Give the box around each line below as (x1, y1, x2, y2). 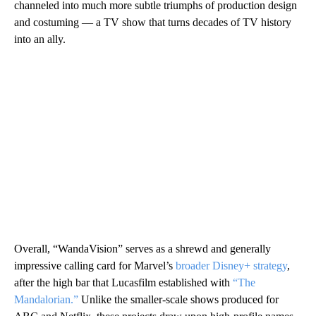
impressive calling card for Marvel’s (14, 259, 176, 272)
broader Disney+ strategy (176, 259, 287, 272)
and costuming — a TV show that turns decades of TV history (14, 16, 291, 28)
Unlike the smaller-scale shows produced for (78, 293, 279, 305)
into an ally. (14, 32, 66, 45)
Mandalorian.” (14, 293, 78, 305)
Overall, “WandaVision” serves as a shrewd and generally (14, 242, 271, 255)
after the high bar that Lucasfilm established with (14, 276, 233, 288)
